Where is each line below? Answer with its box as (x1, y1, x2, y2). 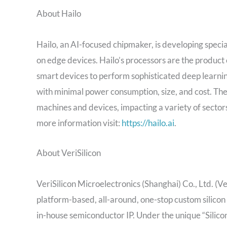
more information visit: (36, 118, 122, 129)
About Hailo (36, 8, 81, 19)
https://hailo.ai (122, 118, 174, 129)
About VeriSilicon (36, 147, 101, 158)
